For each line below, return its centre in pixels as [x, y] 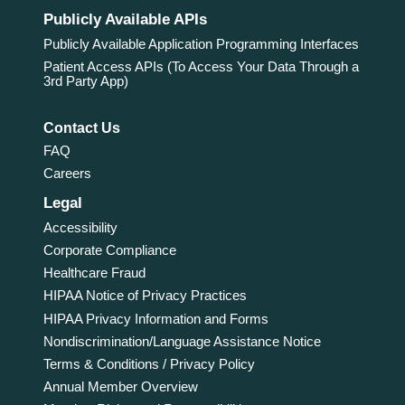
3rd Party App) [85, 80]
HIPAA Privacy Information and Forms [155, 318]
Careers [67, 174]
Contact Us [81, 127]
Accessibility [80, 228]
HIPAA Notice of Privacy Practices [145, 296]
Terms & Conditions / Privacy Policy [149, 363]
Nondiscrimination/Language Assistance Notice [182, 341]
